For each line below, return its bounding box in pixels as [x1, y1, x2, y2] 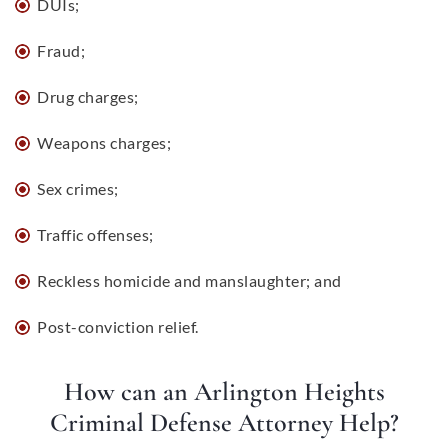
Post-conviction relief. [37, 317, 199, 336]
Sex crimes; [37, 179, 119, 198]
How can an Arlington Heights [63, 376, 385, 407]
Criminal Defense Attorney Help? [49, 407, 399, 438]
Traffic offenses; [37, 225, 154, 244]
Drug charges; [37, 87, 139, 106]
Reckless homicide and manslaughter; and [37, 271, 342, 290]
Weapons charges [37, 133, 167, 152]
